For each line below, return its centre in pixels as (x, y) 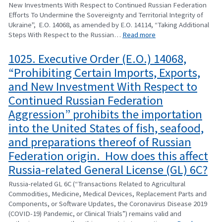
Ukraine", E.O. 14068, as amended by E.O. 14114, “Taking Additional (109, 24)
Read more (139, 34)
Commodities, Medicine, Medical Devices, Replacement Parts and (108, 194)
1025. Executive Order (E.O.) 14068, (97, 59)
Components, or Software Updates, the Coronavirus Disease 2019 (108, 204)
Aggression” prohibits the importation (105, 114)
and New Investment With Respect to (103, 87)
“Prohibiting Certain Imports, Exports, (104, 73)
